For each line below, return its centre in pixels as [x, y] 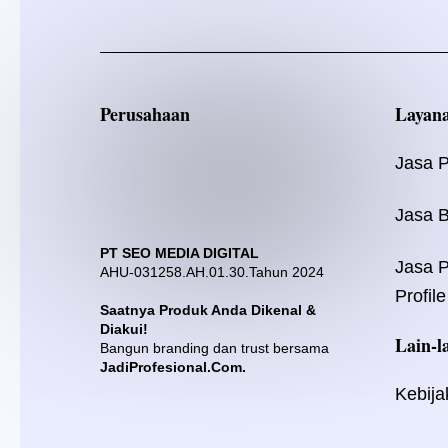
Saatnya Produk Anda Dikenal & [208, 309]
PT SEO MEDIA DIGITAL [179, 253]
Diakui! [124, 328]
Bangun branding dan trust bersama [214, 347]
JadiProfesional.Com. [173, 366]
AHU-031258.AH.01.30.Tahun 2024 [212, 272]
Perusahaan [145, 113]
